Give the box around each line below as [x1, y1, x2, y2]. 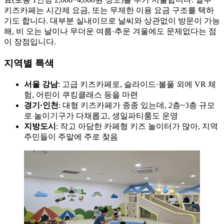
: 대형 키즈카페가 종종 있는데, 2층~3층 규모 [58, 100, 215, 109]
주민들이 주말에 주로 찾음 [24, 132, 118, 141]
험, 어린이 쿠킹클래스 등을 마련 [24, 90, 138, 99]
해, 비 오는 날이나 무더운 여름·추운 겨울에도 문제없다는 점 [4, 27, 216, 36]
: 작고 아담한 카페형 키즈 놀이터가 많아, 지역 [56, 121, 218, 130]
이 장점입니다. [4, 37, 56, 46]
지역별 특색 [4, 57, 54, 68]
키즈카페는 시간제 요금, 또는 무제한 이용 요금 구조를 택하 [4, 6, 214, 15]
